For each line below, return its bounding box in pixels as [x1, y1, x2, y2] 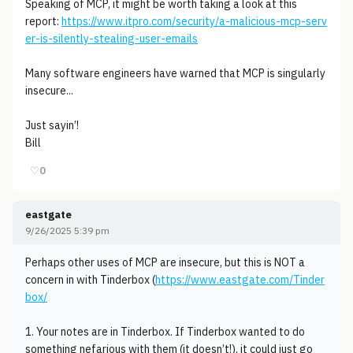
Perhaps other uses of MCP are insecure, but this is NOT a [25, 255, 305, 269]
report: [25, 14, 61, 28]
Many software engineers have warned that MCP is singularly [25, 66, 325, 80]
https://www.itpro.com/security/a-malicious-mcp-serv [61, 14, 327, 28]
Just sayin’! [25, 118, 79, 132]
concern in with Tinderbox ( [25, 273, 155, 287]
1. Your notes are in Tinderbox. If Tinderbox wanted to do [25, 325, 305, 339]
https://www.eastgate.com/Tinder [155, 273, 325, 287]
